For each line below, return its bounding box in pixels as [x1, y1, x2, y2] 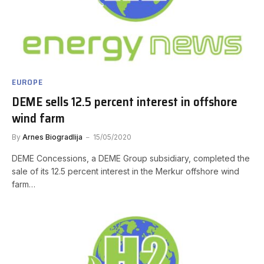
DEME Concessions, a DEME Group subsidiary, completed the [12, 153, 250, 163]
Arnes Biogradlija [22, 132, 82, 141]
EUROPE [12, 75, 43, 88]
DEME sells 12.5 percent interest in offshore [12, 91, 237, 111]
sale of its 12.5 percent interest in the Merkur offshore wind [12, 166, 239, 176]
